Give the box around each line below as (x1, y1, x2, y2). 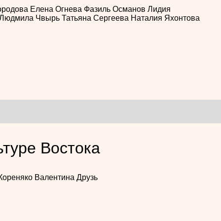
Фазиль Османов (83, 4, 147, 13)
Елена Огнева (30, 4, 84, 13)
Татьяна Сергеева (61, 13, 131, 22)
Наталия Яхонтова (130, 13, 200, 22)
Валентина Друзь (34, 173, 98, 182)
